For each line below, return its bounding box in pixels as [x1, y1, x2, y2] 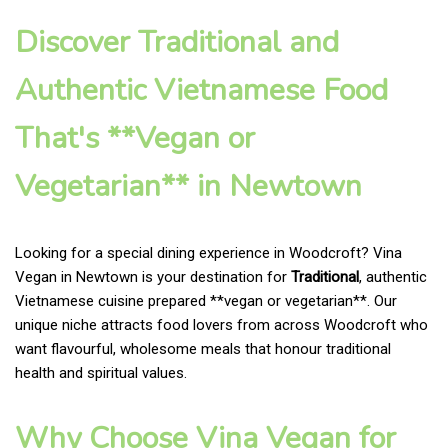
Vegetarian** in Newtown [15, 165, 362, 207]
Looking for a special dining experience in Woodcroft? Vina [15, 243, 402, 262]
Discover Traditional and [15, 21, 339, 63]
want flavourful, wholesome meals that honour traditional [15, 339, 391, 358]
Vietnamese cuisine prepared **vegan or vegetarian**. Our [15, 291, 397, 310]
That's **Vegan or [15, 117, 255, 159]
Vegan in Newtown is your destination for [15, 267, 291, 286]
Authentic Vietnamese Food [15, 69, 388, 111]
